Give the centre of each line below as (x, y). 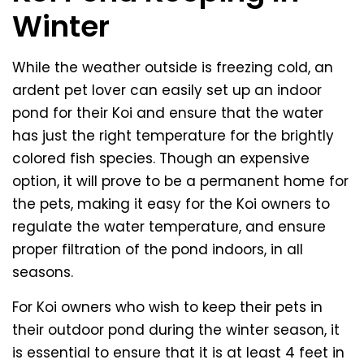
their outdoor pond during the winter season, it (176, 330)
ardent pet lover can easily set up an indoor (167, 91)
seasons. (43, 273)
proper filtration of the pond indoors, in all (158, 250)
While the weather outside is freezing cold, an (173, 68)
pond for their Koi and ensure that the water (168, 113)
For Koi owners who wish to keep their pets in (167, 308)
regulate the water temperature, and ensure (169, 227)
